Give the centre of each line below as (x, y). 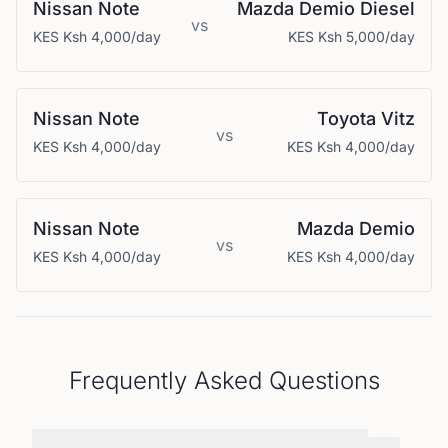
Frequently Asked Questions (224, 380)
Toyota (346, 118)
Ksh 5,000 (351, 36)
